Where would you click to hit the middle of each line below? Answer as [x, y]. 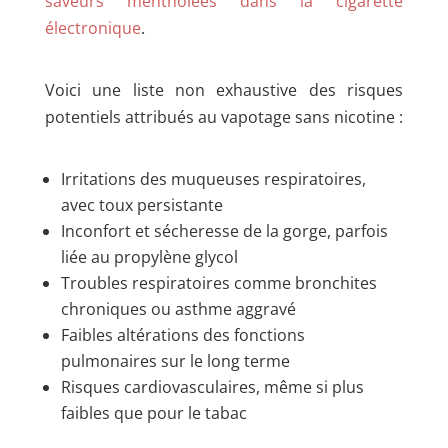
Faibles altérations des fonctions [182, 335]
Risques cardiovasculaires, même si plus [212, 387]
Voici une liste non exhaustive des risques [224, 89]
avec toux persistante [141, 205]
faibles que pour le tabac [153, 413]
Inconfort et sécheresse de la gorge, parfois [224, 231]
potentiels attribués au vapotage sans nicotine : [223, 116]
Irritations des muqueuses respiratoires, [213, 179]
